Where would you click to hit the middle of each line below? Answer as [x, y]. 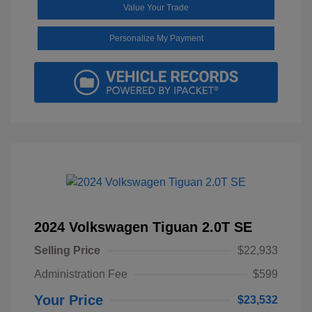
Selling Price [67, 251]
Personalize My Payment [156, 39]
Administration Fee [81, 274]
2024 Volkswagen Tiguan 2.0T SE [143, 227]
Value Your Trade [156, 8]
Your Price [69, 301]
